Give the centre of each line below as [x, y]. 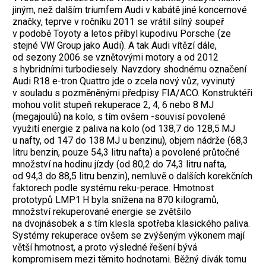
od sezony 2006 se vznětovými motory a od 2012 [115, 57]
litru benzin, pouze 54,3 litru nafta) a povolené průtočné [126, 152]
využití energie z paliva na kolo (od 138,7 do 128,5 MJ [124, 128]
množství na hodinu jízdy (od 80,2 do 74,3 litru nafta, [119, 164]
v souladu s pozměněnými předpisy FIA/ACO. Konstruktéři [132, 93]
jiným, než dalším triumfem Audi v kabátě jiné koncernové [130, 9]
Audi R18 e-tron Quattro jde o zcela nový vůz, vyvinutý [124, 81]
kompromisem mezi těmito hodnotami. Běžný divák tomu [129, 259]
